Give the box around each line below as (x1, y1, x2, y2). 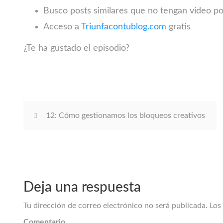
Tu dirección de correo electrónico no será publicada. (23, 201, 208, 210)
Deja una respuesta (23, 180, 141, 194)
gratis (166, 22, 191, 31)
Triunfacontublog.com (81, 22, 166, 31)
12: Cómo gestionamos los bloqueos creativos (45, 111, 205, 119)
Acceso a (43, 22, 81, 31)
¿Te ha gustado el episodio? (23, 44, 129, 53)
